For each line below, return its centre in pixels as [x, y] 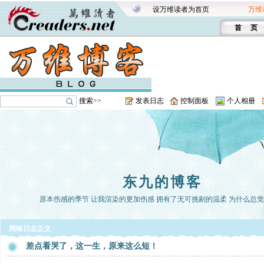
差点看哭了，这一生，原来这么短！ [92, 246]
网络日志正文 [30, 229]
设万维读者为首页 [181, 9]
